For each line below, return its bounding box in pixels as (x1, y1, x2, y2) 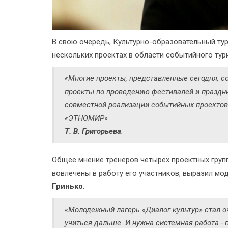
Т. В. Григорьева (65, 126, 121, 136)
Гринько (52, 181, 83, 191)
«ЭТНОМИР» (65, 113, 112, 123)
